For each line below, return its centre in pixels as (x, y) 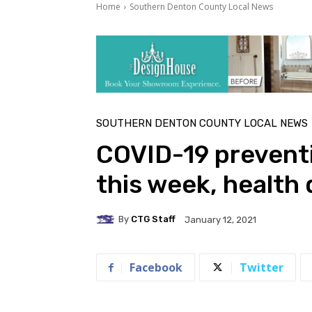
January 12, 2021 (220, 219)
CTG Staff (153, 219)
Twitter (262, 267)
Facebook (156, 267)
